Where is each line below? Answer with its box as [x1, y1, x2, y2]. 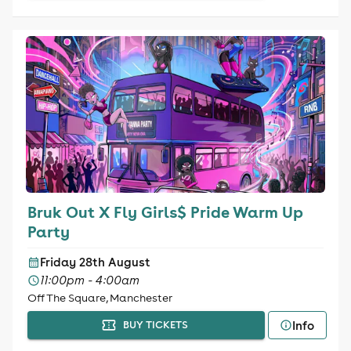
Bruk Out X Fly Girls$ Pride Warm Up [27, 201, 303, 222]
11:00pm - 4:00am [39, 273, 139, 288]
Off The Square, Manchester [27, 291, 172, 305]
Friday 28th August [39, 255, 150, 270]
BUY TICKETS [122, 318, 188, 331]
